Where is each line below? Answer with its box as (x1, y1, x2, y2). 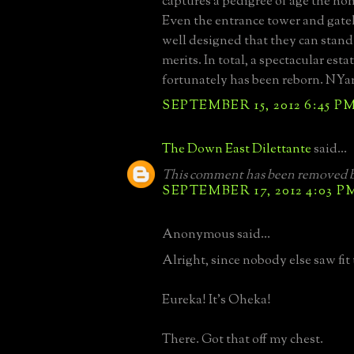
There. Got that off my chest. (162, 330, 323, 349)
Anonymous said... (162, 224, 270, 244)
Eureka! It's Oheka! (162, 290, 271, 310)
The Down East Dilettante (162, 139, 311, 159)
